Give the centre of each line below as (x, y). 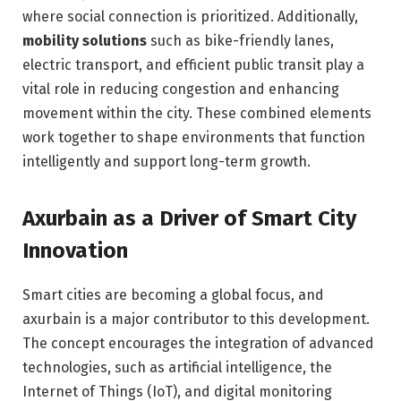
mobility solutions (85, 40)
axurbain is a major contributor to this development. (196, 320)
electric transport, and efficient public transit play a (193, 64)
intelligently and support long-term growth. (166, 161)
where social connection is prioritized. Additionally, (190, 16)
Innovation (75, 251)
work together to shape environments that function (194, 137)
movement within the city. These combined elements (197, 113)
